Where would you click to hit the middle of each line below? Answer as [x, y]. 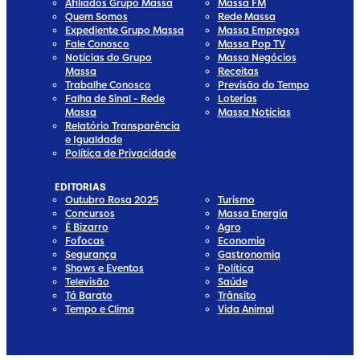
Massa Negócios [257, 57]
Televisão [87, 281]
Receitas [238, 71]
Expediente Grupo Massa [125, 30]
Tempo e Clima [100, 309]
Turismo [236, 199]
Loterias [237, 98]
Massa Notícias [254, 112]
